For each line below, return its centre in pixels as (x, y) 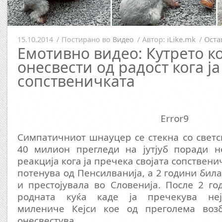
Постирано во (87, 39)
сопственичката (76, 81)
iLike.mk (181, 39)
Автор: (155, 39)
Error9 (175, 118)
